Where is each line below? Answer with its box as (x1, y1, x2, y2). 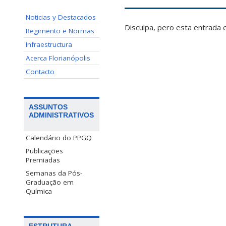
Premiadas (26, 155, 60, 165)
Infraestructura (26, 40, 72, 49)
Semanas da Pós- (26, 168, 82, 178)
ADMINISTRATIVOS (29, 111, 94, 120)
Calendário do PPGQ (26, 133, 92, 143)
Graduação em (26, 178, 74, 187)
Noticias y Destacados (26, 13, 96, 22)
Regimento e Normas (26, 26, 94, 35)
